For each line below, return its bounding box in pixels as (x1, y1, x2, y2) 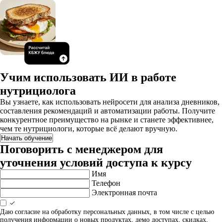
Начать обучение (1, 134, 52, 142)
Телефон (92, 179, 120, 187)
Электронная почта (92, 188, 157, 197)
